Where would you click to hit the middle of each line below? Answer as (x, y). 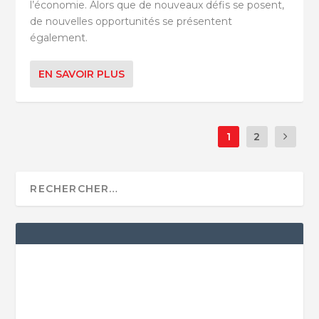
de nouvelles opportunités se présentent (131, 22)
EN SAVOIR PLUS (82, 74)
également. (59, 38)
